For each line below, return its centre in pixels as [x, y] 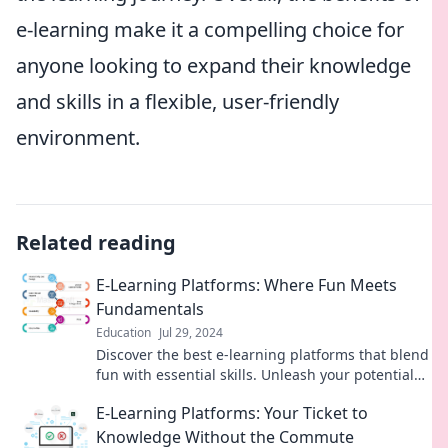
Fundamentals [150, 309]
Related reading [96, 242]
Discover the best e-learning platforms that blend [262, 354]
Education [123, 332]
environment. [78, 137]
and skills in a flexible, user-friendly [177, 101]
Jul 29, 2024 [191, 332]
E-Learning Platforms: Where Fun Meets [246, 285]
